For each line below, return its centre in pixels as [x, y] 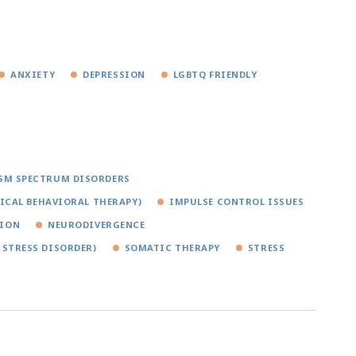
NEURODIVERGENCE [97, 225]
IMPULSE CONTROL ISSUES [237, 202]
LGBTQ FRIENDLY [215, 75]
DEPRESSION [114, 75]
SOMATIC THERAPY [172, 248]
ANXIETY [33, 75]
